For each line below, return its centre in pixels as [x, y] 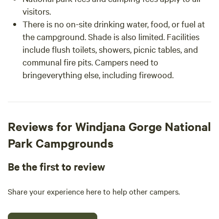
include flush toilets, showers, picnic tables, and [110, 49]
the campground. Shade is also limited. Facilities [111, 36]
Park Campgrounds [61, 143]
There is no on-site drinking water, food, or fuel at [114, 24]
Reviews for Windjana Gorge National [109, 126]
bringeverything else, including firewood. [98, 75]
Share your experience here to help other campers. [94, 191]
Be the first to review [56, 166]
